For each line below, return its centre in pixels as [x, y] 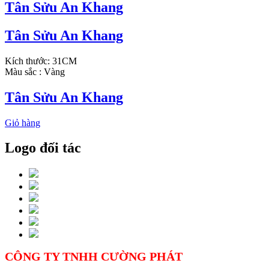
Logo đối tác [43, 148]
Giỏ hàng [23, 122]
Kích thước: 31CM [41, 61]
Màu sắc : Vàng [35, 71]
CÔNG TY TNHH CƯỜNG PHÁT [94, 257]
